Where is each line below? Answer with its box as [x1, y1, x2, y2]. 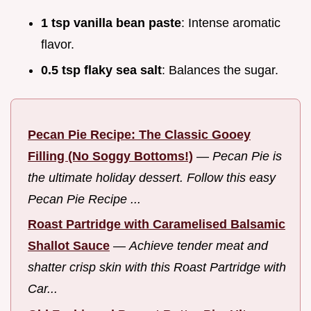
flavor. [41, 37, 74, 52]
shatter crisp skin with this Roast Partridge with [28, 260, 286, 275]
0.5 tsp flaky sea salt [41, 62, 162, 77]
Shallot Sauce [28, 239, 110, 253]
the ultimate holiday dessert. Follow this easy [28, 170, 276, 185]
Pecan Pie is [212, 149, 282, 163]
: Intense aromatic [181, 16, 280, 31]
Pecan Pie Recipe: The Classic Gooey [28, 127, 251, 142]
